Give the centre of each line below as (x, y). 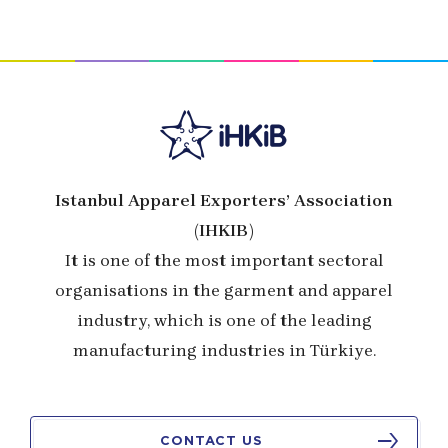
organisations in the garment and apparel (224, 290)
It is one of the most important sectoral (224, 260)
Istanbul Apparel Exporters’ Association (224, 200)
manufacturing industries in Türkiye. (224, 350)
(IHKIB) (224, 230)
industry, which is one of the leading (224, 320)
